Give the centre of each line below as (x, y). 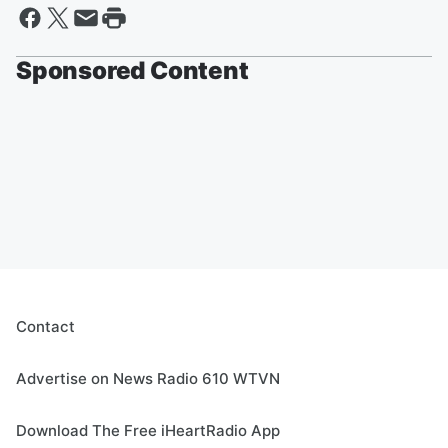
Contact (45, 327)
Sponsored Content (132, 71)
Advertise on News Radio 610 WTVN (148, 379)
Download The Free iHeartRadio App (148, 431)
